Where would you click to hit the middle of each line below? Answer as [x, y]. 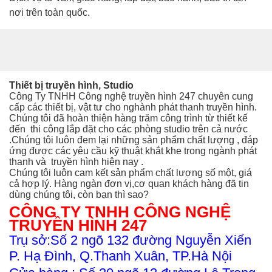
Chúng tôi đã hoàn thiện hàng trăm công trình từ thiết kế [128, 118]
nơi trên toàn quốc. [49, 12]
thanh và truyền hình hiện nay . [76, 161]
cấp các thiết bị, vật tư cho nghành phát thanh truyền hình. [133, 107]
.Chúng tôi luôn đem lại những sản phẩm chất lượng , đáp [134, 140]
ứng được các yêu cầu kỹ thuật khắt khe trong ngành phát [133, 151]
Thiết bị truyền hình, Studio [71, 85]
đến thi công [38, 129]
